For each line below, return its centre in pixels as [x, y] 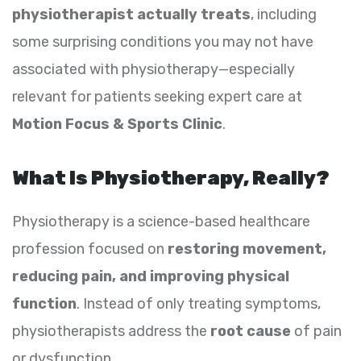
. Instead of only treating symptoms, [199, 304]
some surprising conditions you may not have [163, 42]
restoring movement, [247, 249]
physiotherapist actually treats [131, 15]
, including [284, 15]
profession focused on [90, 249]
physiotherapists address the [111, 332]
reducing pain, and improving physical [151, 277]
